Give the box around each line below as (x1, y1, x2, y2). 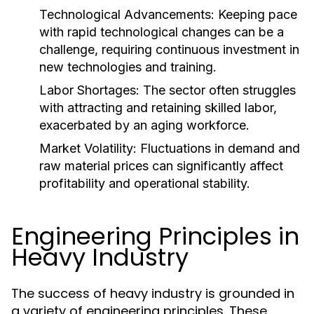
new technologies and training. (39, 60, 217, 74)
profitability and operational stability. (39, 176, 250, 191)
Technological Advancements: (39, 7, 214, 22)
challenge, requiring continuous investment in (39, 42, 299, 57)
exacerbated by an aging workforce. (39, 118, 250, 132)
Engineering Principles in (11, 219, 299, 253)
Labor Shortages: (39, 83, 139, 97)
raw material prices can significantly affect (39, 158, 283, 173)
